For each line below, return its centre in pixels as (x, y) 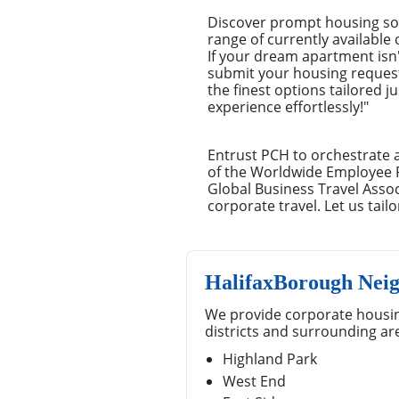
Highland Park (270, 359)
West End (254, 381)
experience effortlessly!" (288, 107)
